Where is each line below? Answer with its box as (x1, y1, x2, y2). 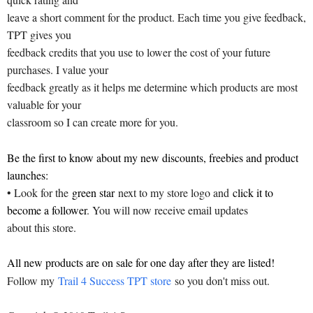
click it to (233, 184, 273, 200)
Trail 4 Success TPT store (58, 272, 171, 288)
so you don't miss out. (171, 272, 270, 288)
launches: (7, 167, 48, 182)
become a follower (7, 202, 87, 217)
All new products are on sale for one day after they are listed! (7, 255, 275, 270)
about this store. (7, 219, 76, 235)
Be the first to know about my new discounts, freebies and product (7, 150, 298, 165)
